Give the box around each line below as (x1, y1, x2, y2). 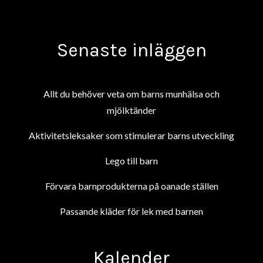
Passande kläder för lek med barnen (60, 205, 203, 217)
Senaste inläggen (56, 39, 207, 61)
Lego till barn (105, 154, 158, 166)
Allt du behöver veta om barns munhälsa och (43, 87, 220, 99)
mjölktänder (107, 104, 156, 116)
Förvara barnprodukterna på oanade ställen (45, 180, 218, 191)
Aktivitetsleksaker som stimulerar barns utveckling (29, 129, 234, 141)
